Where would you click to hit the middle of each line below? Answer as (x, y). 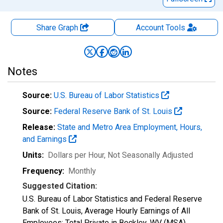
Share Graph (58, 28)
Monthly (82, 171)
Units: (33, 155)
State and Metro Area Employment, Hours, (130, 127)
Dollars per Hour (76, 155)
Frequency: (43, 171)
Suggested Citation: (60, 186)
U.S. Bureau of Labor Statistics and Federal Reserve (112, 199)
